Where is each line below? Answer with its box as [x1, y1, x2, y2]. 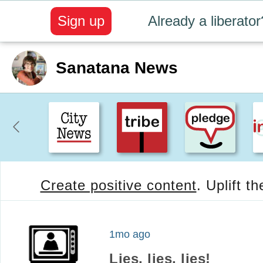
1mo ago [109, 228, 150, 240]
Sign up [58, 13, 104, 29]
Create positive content [40, 173, 197, 188]
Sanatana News [56, 58, 178, 77]
